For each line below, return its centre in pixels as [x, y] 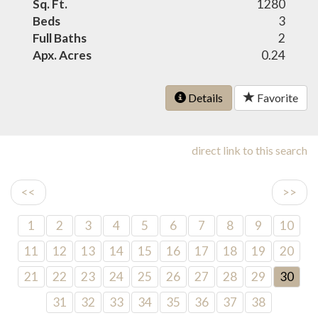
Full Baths [60, 38]
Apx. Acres [62, 55]
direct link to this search [250, 150]
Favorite [276, 98]
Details [204, 98]
